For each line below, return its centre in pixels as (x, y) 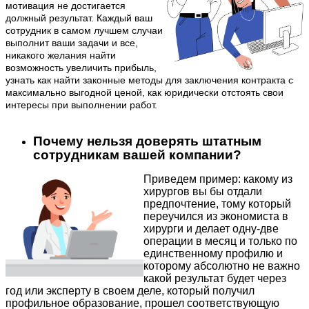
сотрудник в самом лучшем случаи (84, 31)
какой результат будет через (215, 279)
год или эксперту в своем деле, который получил (130, 291)
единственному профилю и (213, 254)
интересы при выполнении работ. (81, 105)
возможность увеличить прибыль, (81, 68)
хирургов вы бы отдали (203, 192)
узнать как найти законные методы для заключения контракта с (149, 80)
